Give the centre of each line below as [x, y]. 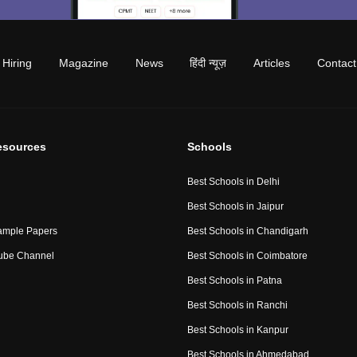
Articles [272, 63]
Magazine [83, 63]
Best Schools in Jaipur [235, 207]
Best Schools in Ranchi [237, 306]
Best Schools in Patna [234, 281]
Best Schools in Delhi [233, 182]
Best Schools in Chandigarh [247, 231]
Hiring [18, 63]
